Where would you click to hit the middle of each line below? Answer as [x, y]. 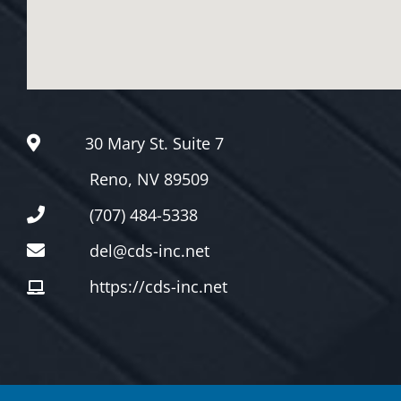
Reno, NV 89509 [149, 179]
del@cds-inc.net [149, 250]
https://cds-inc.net [158, 286]
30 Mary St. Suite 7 [154, 143]
